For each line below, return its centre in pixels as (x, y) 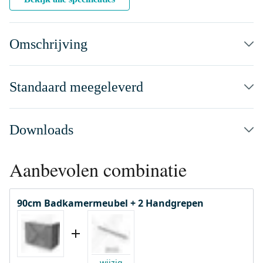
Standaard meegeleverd (76, 87)
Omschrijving (48, 44)
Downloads (41, 130)
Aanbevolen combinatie (98, 169)
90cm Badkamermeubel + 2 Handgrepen (110, 203)
